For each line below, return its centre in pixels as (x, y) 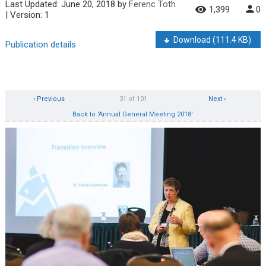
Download (193, 39)
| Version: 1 (27, 15)
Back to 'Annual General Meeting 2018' (133, 114)
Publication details (40, 45)
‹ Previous (48, 99)
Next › (218, 99)
